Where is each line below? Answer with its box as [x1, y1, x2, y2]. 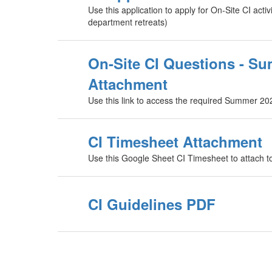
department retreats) [88, 16, 168, 29]
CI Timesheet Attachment [88, 131, 262, 152]
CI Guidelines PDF [88, 194, 216, 215]
